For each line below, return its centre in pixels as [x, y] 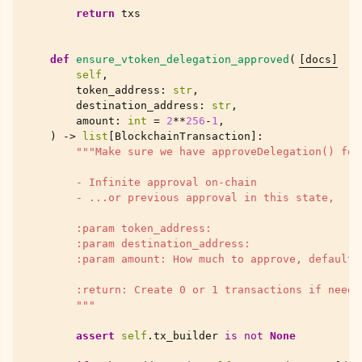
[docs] [318, 59]
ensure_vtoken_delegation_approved [183, 59]
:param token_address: [118, 228]
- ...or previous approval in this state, [179, 198]
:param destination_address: [137, 244]
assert [95, 336]
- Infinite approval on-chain [141, 182]
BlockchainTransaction [183, 136]
